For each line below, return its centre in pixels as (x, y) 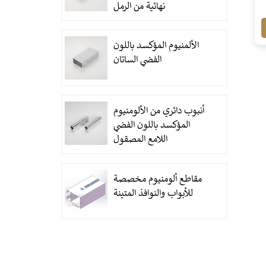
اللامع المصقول (141, 140)
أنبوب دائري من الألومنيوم (159, 112)
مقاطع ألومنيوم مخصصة (158, 180)
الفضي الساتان (138, 61)
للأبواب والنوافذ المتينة (153, 194)
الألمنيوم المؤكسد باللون (156, 46)
